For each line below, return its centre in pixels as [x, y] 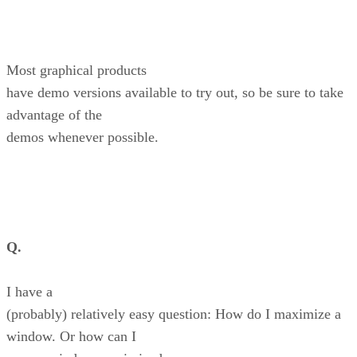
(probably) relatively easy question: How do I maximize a [174, 314]
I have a [29, 292]
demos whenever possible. [82, 137]
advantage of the [54, 115]
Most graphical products [76, 71]
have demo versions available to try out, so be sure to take [175, 93]
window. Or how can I [71, 337]
